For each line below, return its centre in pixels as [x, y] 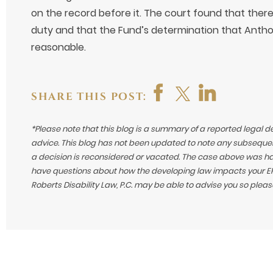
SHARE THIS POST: [89, 97]
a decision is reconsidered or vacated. [106, 157]
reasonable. [58, 48]
